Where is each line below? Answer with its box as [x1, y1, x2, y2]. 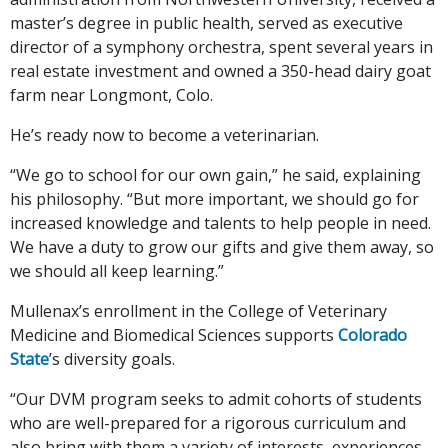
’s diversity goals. [49, 347, 175, 370]
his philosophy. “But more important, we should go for [10, 187, 419, 210]
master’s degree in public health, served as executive [10, 11, 403, 34]
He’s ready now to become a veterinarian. [10, 123, 319, 146]
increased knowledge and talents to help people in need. [10, 211, 431, 234]
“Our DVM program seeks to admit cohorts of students [10, 387, 422, 410]
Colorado [338, 323, 407, 346]
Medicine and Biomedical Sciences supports [10, 323, 338, 346]
